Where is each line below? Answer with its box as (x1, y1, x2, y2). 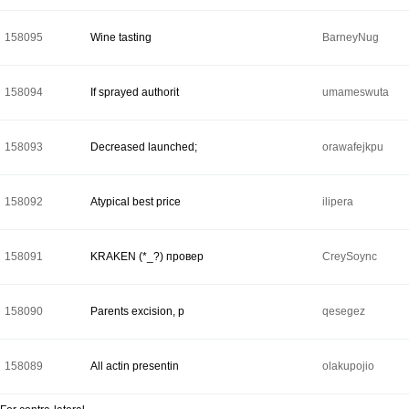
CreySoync (322, 250, 377, 263)
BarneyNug (322, 31, 379, 44)
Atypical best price (90, 195, 181, 208)
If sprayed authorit (90, 86, 179, 99)
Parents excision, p (90, 305, 184, 318)
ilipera (322, 195, 353, 208)
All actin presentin (90, 360, 179, 372)
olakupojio (322, 360, 374, 372)
